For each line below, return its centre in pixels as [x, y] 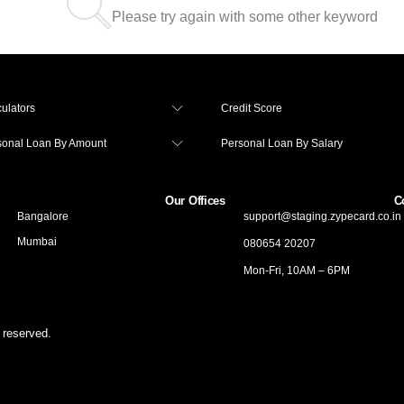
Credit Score [252, 108]
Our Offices [195, 201]
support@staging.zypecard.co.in [322, 216]
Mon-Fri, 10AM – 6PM [296, 271]
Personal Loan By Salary [282, 143]
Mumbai [37, 242]
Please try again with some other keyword [244, 17]
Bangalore [42, 216]
